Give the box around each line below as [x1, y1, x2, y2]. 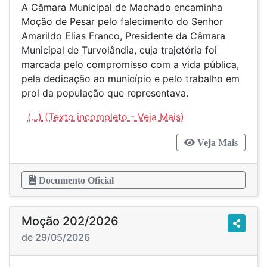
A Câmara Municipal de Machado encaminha [21, 1, 222, 13]
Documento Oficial [36, 175, 114, 185]
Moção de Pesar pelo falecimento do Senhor [21, 15, 223, 27]
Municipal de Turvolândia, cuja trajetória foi [21, 44, 217, 56]
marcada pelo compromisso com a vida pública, [21, 58, 239, 70]
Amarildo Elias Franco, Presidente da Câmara [21, 30, 225, 42]
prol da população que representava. [21, 87, 188, 99]
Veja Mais [195, 138, 238, 147]
